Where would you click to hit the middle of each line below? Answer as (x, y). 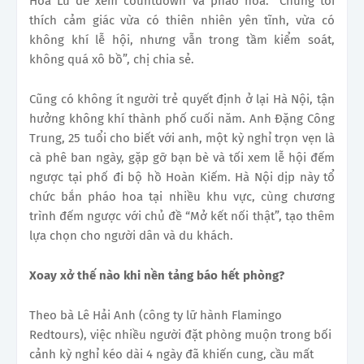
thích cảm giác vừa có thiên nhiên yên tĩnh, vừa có (182, 21)
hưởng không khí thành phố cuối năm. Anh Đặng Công (182, 119)
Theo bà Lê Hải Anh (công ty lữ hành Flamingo (156, 316)
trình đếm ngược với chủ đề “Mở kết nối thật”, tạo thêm (182, 217)
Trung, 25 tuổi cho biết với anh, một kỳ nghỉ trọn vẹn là (182, 139)
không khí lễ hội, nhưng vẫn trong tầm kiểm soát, (182, 40)
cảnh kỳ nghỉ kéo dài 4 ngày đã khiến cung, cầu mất (171, 355)
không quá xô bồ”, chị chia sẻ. (112, 60)
